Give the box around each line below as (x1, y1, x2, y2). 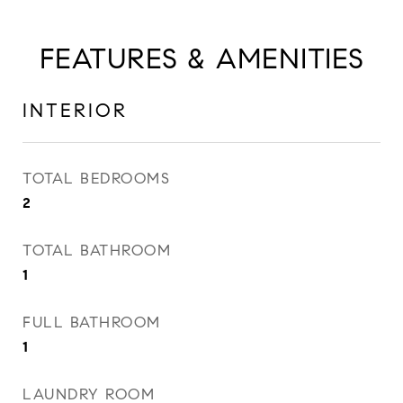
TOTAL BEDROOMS (22, 169, 170, 188)
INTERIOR (22, 99, 128, 122)
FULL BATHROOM (22, 313, 161, 332)
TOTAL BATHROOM (22, 241, 171, 260)
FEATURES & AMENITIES (39, 40, 364, 76)
